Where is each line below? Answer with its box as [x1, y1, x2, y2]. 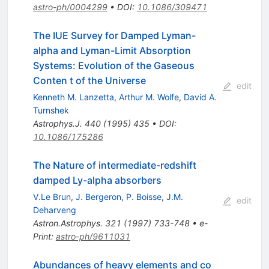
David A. [183, 91, 217, 102]
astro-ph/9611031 [55, 231, 130, 241]
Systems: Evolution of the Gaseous [32, 59, 195, 71]
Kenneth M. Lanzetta [32, 91, 114, 102]
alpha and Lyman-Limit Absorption [32, 44, 191, 56]
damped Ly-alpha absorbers [32, 174, 162, 186]
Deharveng [32, 204, 76, 215]
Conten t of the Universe [32, 74, 146, 86]
